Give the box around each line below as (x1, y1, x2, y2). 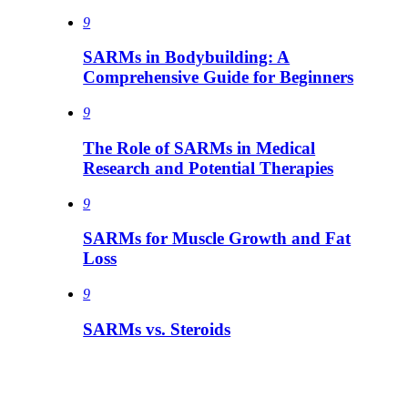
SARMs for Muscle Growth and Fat (83, 229, 352, 249)
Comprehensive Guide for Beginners (83, 67, 354, 87)
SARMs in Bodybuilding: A (83, 47, 291, 67)
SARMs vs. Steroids (83, 319, 231, 339)
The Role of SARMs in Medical (83, 138, 316, 158)
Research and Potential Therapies (83, 158, 334, 178)
